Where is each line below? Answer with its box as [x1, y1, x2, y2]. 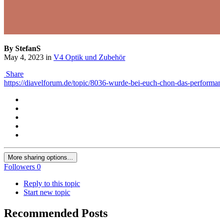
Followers [4, 163, 35, 171]
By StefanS [4, 44, 41, 53]
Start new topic [24, 188, 70, 197]
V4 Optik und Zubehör [54, 53, 125, 62]
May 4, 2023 [4, 53, 44, 62]
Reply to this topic [24, 179, 80, 188]
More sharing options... [8, 154, 73, 162]
